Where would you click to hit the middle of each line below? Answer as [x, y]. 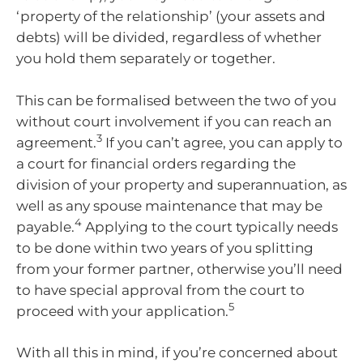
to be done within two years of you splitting [165, 248]
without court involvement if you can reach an [174, 121]
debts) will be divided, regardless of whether [169, 38]
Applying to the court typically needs [210, 226]
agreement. [56, 142]
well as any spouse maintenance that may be [169, 205]
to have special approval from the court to [160, 290]
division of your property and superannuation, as [181, 184]
